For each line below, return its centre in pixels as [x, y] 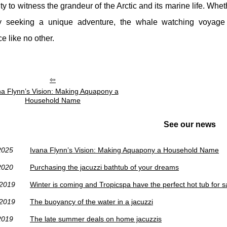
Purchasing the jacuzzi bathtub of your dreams [104, 167]
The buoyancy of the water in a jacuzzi [91, 201]
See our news [190, 124]
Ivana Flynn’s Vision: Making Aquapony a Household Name [124, 150]
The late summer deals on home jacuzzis [96, 219]
